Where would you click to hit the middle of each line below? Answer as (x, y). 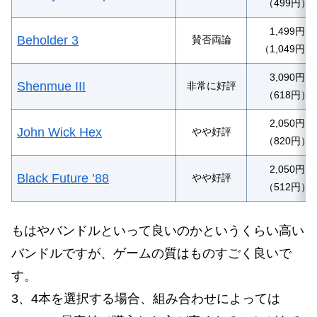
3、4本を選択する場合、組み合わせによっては (146, 298)
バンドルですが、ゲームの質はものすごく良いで (151, 253)
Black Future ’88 (63, 178)
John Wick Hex (60, 132)
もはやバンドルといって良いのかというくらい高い (158, 230)
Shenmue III (52, 86)
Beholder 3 (48, 40)
